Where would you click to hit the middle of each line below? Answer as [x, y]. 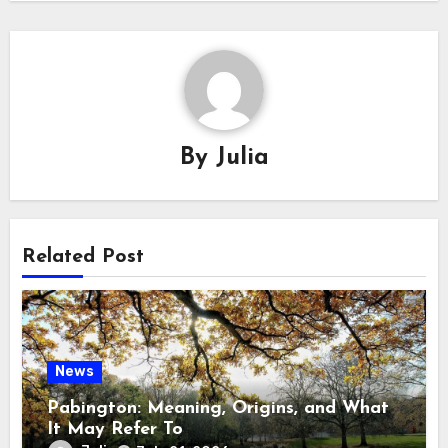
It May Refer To [115, 429]
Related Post [83, 257]
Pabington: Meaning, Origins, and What [218, 408]
